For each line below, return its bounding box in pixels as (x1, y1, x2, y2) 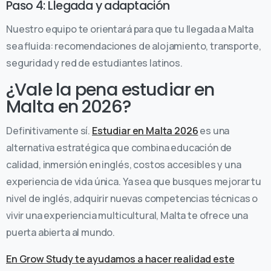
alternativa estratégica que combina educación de (6, 140, 232, 154)
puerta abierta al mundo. (6, 225, 116, 239)
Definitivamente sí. (6, 123, 92, 137)
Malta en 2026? (6, 94, 131, 119)
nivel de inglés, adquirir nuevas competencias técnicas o (6, 191, 258, 205)
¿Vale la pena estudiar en (6, 77, 215, 102)
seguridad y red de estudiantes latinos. (6, 56, 183, 70)
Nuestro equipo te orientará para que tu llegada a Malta (6, 22, 254, 36)
